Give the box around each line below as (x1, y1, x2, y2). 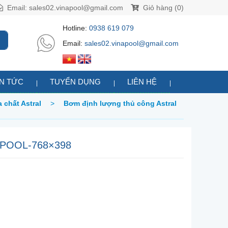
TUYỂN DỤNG (50, 77, 101, 87)
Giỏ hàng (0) (141, 4, 184, 12)
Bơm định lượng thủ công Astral (64, 99, 177, 108)
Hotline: (63, 24, 89, 32)
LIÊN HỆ (127, 77, 157, 87)
